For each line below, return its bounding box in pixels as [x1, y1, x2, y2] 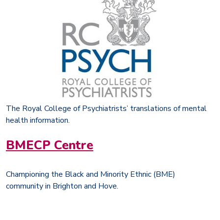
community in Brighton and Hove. [6, 180, 118, 192]
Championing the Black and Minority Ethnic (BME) [6, 168, 175, 180]
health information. [6, 114, 70, 126]
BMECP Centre [6, 136, 93, 154]
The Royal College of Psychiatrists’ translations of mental [6, 103, 207, 114]
